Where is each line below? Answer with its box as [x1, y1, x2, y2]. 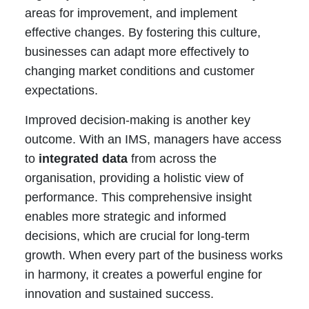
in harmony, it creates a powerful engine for [24, 268, 262, 282]
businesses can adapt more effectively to [24, 45, 249, 59]
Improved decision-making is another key [24, 113, 250, 128]
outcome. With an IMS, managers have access [24, 132, 281, 147]
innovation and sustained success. [24, 287, 214, 301]
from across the [127, 152, 217, 166]
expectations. [24, 83, 98, 98]
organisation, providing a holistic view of [24, 171, 243, 186]
